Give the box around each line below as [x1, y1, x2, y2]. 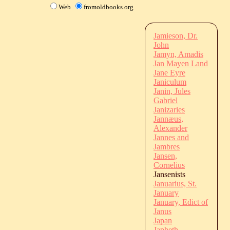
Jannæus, [154, 114, 183, 123]
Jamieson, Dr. [154, 31, 198, 40]
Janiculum [154, 77, 186, 86]
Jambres [154, 142, 180, 151]
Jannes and [154, 132, 189, 142]
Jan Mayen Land [154, 59, 208, 68]
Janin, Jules [154, 86, 190, 95]
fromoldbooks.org [84, 3, 133, 11]
